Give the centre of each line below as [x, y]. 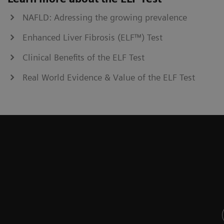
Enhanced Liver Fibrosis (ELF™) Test [92, 37]
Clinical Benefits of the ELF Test [83, 57]
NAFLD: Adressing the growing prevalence [105, 17]
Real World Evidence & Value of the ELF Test [109, 77]
